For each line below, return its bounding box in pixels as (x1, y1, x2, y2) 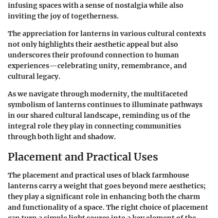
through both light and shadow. (8, 132, 116, 141)
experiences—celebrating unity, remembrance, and (8, 61, 187, 70)
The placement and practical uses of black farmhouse (8, 171, 189, 180)
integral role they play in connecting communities (8, 121, 181, 130)
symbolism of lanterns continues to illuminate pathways (8, 100, 202, 109)
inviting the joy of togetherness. (8, 11, 119, 20)
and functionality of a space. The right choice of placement (8, 203, 208, 212)
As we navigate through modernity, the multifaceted (8, 89, 188, 98)
